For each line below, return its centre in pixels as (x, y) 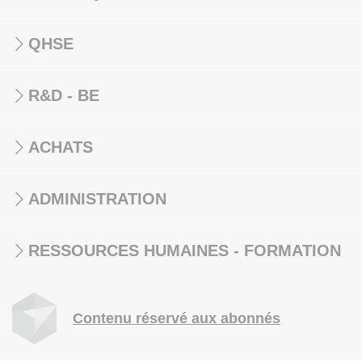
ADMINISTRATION (97, 199)
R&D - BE (64, 95)
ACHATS (61, 147)
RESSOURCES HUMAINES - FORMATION (185, 250)
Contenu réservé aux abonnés (177, 318)
